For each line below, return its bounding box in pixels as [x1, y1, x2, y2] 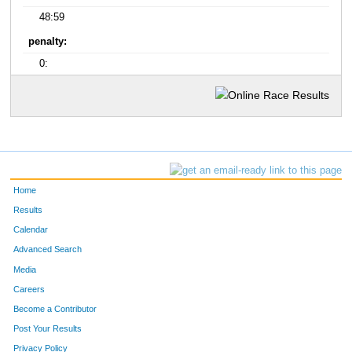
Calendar [13, 225, 49, 235]
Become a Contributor [13, 303, 97, 313]
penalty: [28, 36, 68, 48]
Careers [13, 284, 46, 294]
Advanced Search [13, 244, 82, 255]
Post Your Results [13, 324, 82, 334]
